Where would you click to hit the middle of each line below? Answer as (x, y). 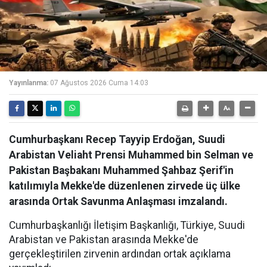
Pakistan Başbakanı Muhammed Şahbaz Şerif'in (121, 170)
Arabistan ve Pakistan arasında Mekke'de (104, 240)
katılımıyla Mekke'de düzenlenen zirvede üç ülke (125, 186)
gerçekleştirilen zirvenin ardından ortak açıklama (120, 254)
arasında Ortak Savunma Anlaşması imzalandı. (118, 201)
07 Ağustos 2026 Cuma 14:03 (99, 83)
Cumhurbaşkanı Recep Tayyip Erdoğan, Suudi (117, 139)
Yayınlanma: (29, 83)
